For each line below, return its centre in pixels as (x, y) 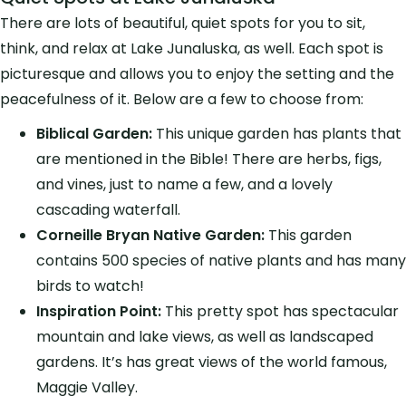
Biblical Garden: (94, 133)
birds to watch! (90, 285)
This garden (308, 235)
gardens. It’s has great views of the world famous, (212, 362)
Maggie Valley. (87, 387)
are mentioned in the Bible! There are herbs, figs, (209, 159)
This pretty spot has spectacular (280, 311)
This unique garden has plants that (277, 133)
